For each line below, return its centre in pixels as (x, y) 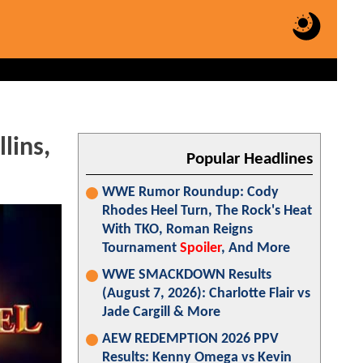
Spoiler (201, 248)
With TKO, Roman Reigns (177, 230)
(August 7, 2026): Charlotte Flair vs (206, 294)
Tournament (141, 248)
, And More (256, 248)
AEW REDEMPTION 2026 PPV (190, 339)
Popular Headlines (250, 159)
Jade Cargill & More (161, 312)
